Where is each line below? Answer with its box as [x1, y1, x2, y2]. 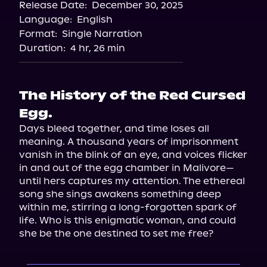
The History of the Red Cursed [19, 88, 246, 103]
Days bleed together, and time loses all [19, 123, 209, 134]
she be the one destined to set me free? [19, 228, 213, 239]
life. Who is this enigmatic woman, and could [19, 215, 236, 226]
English [77, 14, 113, 25]
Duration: [19, 42, 66, 54]
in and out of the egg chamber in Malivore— [19, 162, 234, 173]
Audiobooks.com [94, 20, 173, 31]
